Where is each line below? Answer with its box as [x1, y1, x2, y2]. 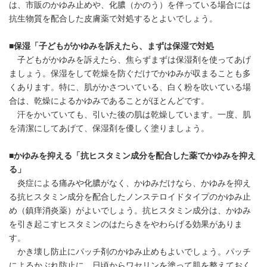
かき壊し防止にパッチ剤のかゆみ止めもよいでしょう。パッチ [9, 247, 251, 257]
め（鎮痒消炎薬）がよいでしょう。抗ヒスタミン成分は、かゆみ [9, 206, 251, 216]
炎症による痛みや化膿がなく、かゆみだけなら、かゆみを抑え [9, 179, 251, 188]
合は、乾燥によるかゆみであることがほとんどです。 [9, 97, 209, 106]
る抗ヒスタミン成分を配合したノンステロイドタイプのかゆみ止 [9, 193, 251, 202]
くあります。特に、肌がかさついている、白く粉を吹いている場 [9, 83, 251, 92]
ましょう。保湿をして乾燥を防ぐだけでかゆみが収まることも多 [9, 69, 251, 79]
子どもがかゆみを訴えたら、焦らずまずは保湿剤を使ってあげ [9, 55, 251, 65]
